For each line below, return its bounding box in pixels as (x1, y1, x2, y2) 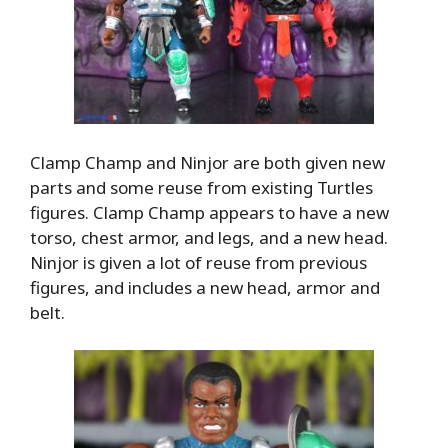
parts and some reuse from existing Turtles (30, 175, 373, 199)
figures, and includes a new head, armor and (30, 275, 380, 299)
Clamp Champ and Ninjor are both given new (30, 150, 385, 174)
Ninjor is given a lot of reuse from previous (30, 250, 367, 274)
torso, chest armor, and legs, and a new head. (30, 225, 388, 249)
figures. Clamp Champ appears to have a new (30, 200, 389, 224)
